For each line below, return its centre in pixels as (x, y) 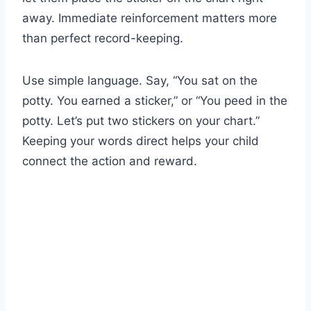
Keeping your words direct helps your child (141, 141)
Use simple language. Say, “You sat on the (140, 81)
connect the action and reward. (110, 161)
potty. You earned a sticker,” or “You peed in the (155, 101)
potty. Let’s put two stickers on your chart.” (141, 121)
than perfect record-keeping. (103, 39)
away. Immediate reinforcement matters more (150, 18)
